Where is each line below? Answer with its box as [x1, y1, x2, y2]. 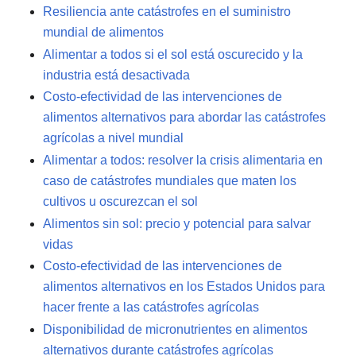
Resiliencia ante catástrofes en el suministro [43, 5, 291, 19]
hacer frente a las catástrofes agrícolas [43, 300, 259, 315]
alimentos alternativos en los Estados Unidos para [43, 280, 325, 294]
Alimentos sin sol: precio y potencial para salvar [43, 216, 311, 230]
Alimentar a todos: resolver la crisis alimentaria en [43, 153, 323, 168]
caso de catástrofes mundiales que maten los [43, 174, 296, 188]
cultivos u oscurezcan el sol [43, 195, 198, 209]
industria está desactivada [43, 68, 190, 82]
